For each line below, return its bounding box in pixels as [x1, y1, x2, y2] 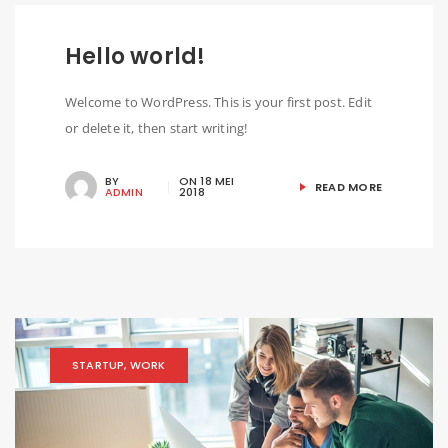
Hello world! [65, 40, 206, 72]
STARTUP [72, 356, 125, 373]
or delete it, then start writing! [65, 118, 248, 137]
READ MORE [311, 179, 382, 195]
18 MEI [200, 172, 235, 189]
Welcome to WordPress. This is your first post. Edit [65, 92, 372, 111]
